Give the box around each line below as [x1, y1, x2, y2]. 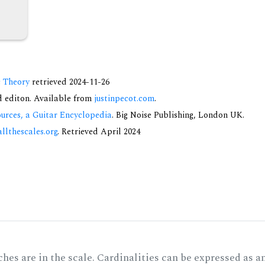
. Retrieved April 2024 [57, 125, 140, 139]
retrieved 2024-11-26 [30, 76, 109, 89]
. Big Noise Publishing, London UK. [112, 109, 244, 122]
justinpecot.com [94, 92, 154, 106]
